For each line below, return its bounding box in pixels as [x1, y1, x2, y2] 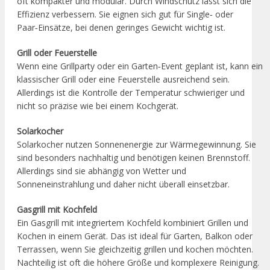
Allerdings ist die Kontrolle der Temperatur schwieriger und [17, 86, 245, 98]
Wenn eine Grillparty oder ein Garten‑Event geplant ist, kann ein [17, 60, 263, 72]
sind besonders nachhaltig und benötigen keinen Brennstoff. [17, 151, 250, 163]
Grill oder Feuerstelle [17, 46, 97, 58]
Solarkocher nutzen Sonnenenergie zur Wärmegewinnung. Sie [17, 138, 256, 150]
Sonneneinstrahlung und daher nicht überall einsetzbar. [17, 178, 230, 190]
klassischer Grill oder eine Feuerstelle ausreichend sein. [17, 73, 230, 85]
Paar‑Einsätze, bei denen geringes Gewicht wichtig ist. [17, 21, 225, 33]
